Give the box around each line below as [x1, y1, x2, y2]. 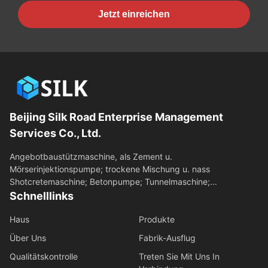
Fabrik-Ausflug [138, 232, 196, 243]
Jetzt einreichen [98, 8, 170, 19]
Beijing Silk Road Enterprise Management [10, 110, 223, 123]
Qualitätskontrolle [10, 251, 78, 261]
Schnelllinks [10, 189, 74, 202]
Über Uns [10, 232, 46, 243]
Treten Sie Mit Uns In [138, 251, 220, 261]
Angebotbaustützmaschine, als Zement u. [10, 151, 172, 162]
